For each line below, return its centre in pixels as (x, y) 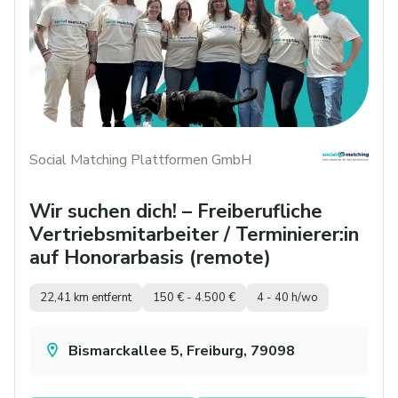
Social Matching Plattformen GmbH (140, 159)
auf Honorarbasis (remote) (150, 258)
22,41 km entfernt (86, 297)
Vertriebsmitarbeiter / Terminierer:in (194, 235)
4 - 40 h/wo (287, 297)
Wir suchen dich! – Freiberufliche (176, 212)
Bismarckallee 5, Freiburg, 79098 (182, 351)
